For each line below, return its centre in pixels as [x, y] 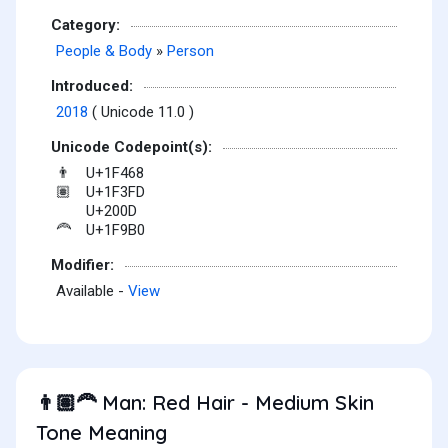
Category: [85, 24]
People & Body [104, 51]
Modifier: [82, 264]
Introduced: [92, 85]
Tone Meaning [101, 433]
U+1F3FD [115, 192]
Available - [92, 291]
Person [190, 51]
